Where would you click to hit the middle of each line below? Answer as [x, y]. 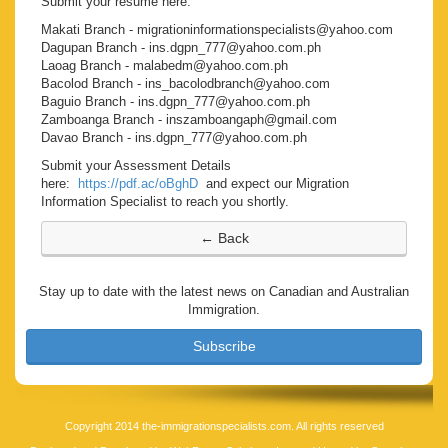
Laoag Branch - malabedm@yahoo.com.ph [164, 66]
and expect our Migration [273, 184]
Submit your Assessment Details [136, 166]
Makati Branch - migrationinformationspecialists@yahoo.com [217, 30]
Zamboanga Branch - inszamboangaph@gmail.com [189, 120]
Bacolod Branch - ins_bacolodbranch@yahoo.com [185, 84]
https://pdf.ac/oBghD [138, 184]
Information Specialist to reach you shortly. [165, 202]
